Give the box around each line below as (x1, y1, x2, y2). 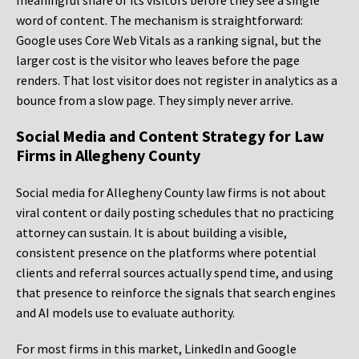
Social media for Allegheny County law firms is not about (16, 184, 326, 201)
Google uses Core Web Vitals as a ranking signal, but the (16, 32, 321, 49)
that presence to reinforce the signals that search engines (16, 284, 336, 301)
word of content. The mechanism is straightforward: (16, 12, 303, 29)
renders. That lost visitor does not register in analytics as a (16, 72, 337, 89)
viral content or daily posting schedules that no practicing (16, 204, 334, 221)
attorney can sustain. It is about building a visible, (16, 224, 287, 241)
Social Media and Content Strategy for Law (16, 126, 325, 147)
